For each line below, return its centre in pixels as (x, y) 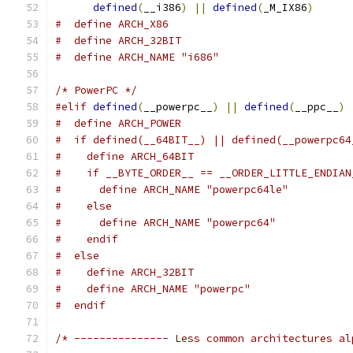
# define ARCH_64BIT (124, 156)
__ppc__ (317, 107)
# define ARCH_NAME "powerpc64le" (172, 190)
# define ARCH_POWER (118, 123)
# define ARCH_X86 (112, 24)
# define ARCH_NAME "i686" (137, 57)
